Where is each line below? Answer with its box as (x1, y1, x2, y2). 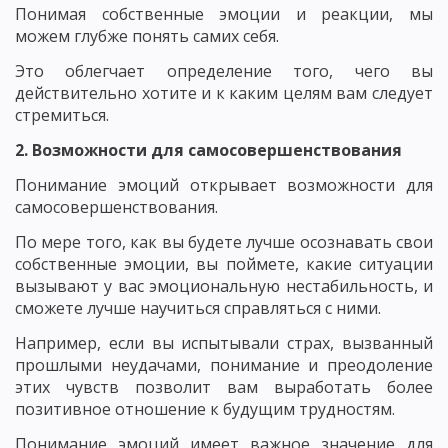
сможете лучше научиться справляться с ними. (15, 297, 381, 319)
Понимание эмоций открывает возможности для (15, 174, 433, 196)
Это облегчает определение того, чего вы (15, 60, 433, 82)
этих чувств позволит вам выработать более (15, 376, 433, 398)
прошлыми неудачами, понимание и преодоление (15, 354, 433, 376)
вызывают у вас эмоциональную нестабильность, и (15, 275, 433, 297)
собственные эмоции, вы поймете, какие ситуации (15, 253, 433, 275)
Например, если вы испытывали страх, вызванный (15, 332, 433, 354)
